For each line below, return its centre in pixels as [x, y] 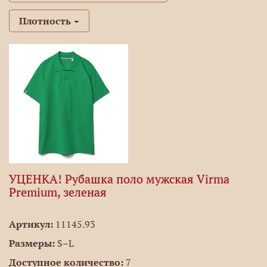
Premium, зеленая [58, 193]
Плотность [45, 21]
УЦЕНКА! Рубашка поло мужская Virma [119, 179]
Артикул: [31, 224]
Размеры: [32, 243]
